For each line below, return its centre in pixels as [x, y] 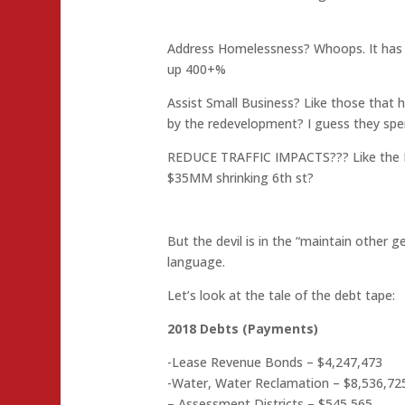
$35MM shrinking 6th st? [241, 178]
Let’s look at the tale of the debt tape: [282, 296]
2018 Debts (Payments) [243, 329]
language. [197, 262]
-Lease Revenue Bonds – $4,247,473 [275, 363]
